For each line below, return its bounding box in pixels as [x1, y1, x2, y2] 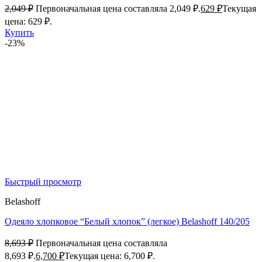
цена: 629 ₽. [5, 16, 52, 27]
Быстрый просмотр [5, 177, 81, 187]
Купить [5, 27, 34, 38]
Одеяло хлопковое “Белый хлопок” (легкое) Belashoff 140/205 [5, 216, 250, 227]
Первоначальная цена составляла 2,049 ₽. [36, 4, 201, 14]
